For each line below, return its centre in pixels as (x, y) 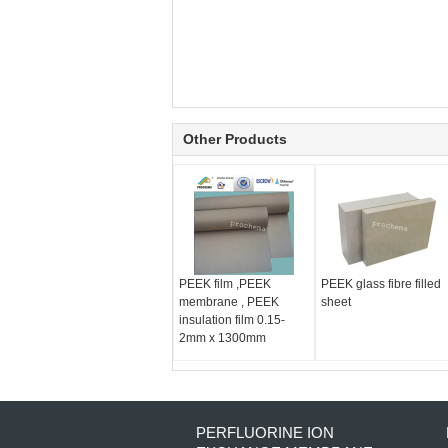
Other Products (235, 139)
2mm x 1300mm (222, 338)
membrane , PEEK (229, 302)
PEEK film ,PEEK (225, 284)
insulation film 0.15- (232, 320)
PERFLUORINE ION (265, 433)
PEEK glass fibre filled (380, 284)
